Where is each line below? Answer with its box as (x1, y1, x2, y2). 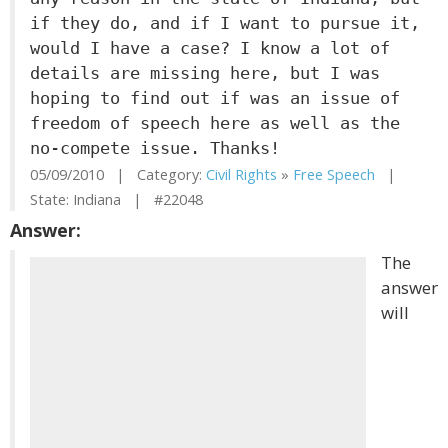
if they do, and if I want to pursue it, (30, 13, 420, 33)
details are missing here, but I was (30, 63, 380, 83)
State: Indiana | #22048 (30, 190, 203, 209)
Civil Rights (206, 165, 277, 184)
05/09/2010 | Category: (30, 165, 206, 184)
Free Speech (293, 165, 375, 184)
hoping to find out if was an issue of (30, 88, 400, 108)
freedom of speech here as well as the (30, 113, 400, 133)
